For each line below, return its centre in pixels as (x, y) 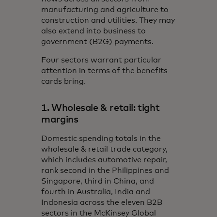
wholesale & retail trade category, (105, 149)
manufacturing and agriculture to (105, 9)
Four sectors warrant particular (101, 60)
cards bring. (64, 81)
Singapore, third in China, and (98, 181)
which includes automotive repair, (104, 160)
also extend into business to (94, 31)
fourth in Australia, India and (96, 192)
